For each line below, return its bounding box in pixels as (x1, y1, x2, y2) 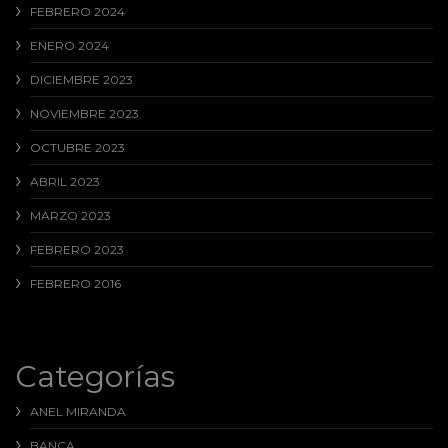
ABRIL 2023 (30, 174, 100, 190)
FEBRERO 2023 (30, 242, 124, 258)
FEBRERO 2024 (30, 4, 125, 20)
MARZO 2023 (30, 208, 111, 224)
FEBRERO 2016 (30, 276, 121, 292)
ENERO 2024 (30, 38, 109, 54)
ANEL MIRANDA (30, 404, 126, 420)
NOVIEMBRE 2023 (30, 106, 139, 122)
